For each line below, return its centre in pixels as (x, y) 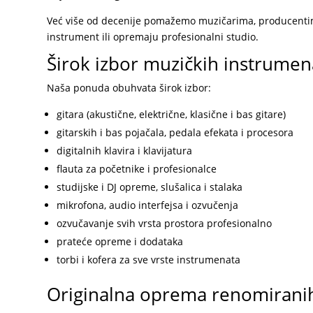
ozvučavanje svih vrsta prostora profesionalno (165, 223)
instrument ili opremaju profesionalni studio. (153, 36)
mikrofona (81, 205)
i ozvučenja (212, 205)
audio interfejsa (145, 205)
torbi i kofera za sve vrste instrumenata (149, 259)
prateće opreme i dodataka (120, 241)
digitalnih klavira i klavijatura (125, 150)
